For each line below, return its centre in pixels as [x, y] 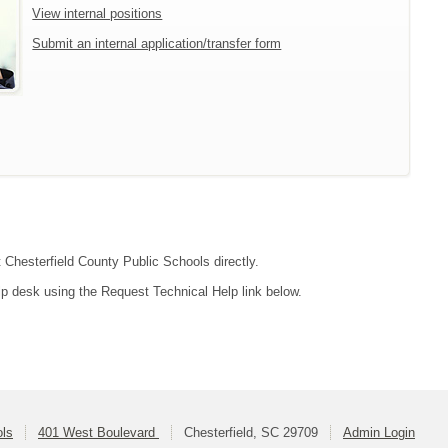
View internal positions [97, 14]
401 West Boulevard [98, 433]
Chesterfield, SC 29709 [251, 433]
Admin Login [379, 433]
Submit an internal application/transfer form [157, 44]
